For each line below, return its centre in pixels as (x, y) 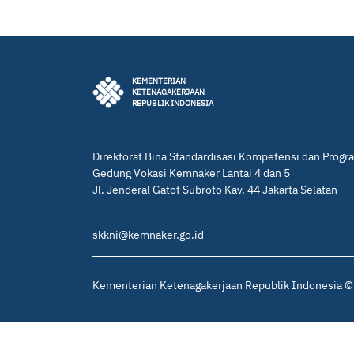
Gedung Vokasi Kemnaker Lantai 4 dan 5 (191, 173)
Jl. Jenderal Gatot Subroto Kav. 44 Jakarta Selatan (215, 190)
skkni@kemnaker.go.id (148, 235)
